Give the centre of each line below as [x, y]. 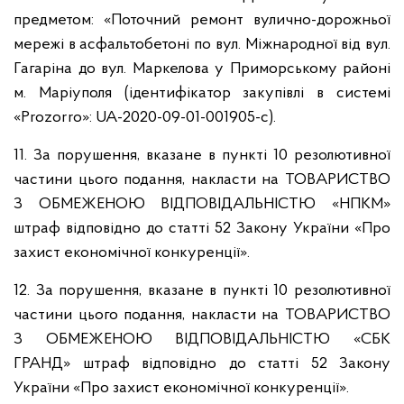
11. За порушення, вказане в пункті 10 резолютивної [202, 156]
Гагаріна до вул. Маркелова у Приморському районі [202, 69]
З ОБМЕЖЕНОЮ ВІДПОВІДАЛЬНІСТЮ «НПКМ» [202, 204]
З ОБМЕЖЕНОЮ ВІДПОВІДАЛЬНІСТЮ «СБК [202, 340]
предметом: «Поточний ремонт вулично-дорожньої [202, 20]
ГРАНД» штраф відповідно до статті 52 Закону [202, 364]
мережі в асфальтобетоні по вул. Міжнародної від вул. [202, 45]
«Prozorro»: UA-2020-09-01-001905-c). [145, 118]
